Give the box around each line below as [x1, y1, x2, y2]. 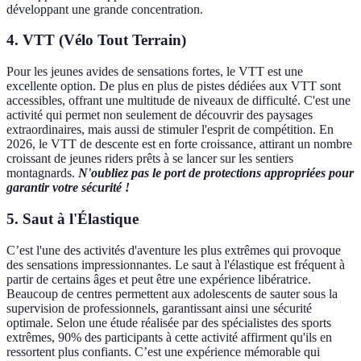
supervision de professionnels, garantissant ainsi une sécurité [6, 301, 312, 315]
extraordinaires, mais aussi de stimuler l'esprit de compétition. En [6, 122, 334, 137]
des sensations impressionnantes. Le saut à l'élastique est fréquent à [6, 257, 345, 272]
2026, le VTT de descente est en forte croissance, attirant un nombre [6, 137, 352, 151]
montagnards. [6, 166, 78, 180]
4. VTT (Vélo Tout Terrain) [6, 31, 186, 49]
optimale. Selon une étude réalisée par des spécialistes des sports [6, 315, 331, 330]
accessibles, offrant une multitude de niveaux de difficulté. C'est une [6, 93, 351, 108]
